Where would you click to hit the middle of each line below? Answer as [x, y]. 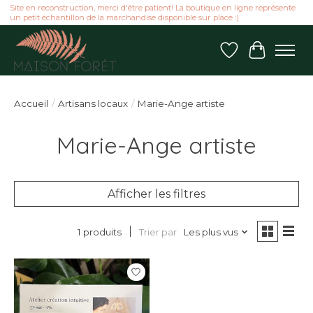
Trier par [158, 232]
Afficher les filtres [156, 194]
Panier [275, 57]
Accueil [31, 104]
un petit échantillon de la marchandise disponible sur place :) [124, 18]
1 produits [99, 232]
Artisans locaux [93, 104]
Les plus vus [211, 232]
